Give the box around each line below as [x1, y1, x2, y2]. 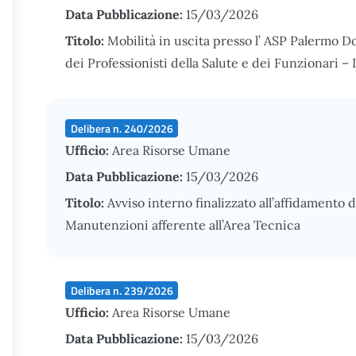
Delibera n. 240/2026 [70, 119, 173, 137]
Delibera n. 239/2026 [70, 281, 173, 299]
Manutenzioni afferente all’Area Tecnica [65, 217, 300, 233]
